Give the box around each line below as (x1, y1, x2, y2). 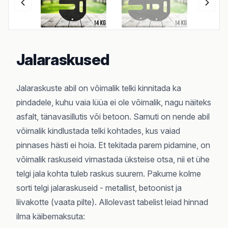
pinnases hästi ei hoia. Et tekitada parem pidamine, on (16, 139, 210, 150)
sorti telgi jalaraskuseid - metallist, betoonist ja (16, 182, 182, 193)
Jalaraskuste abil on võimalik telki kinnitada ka (16, 82, 181, 93)
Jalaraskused (16, 50, 109, 69)
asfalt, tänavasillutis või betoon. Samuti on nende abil (16, 111, 210, 122)
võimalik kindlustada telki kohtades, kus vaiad (16, 125, 180, 136)
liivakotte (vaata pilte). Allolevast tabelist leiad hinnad (16, 196, 208, 207)
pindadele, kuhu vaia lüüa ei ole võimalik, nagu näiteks (16, 97, 211, 107)
